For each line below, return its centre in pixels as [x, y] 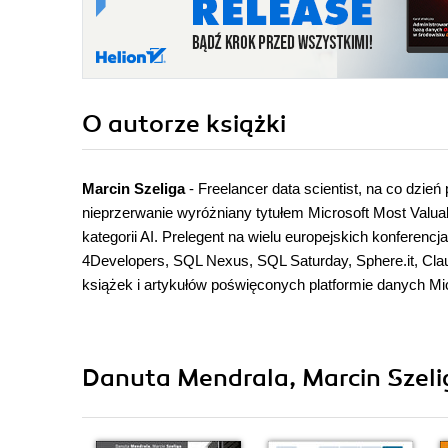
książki [246, 124]
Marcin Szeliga [133, 189]
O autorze [144, 124]
